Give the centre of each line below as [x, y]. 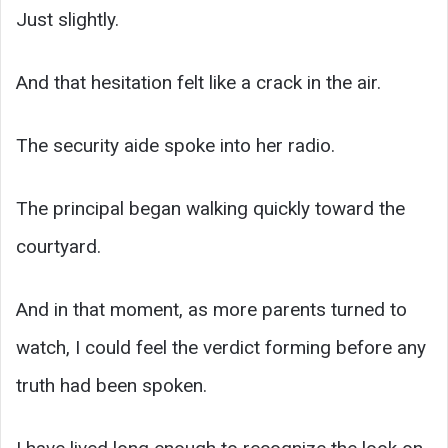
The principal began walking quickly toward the [210, 209]
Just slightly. [67, 20]
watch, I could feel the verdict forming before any [221, 348]
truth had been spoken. [111, 386]
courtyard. [58, 247]
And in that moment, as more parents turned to [211, 310]
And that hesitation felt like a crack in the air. [198, 83]
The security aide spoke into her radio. [175, 146]
